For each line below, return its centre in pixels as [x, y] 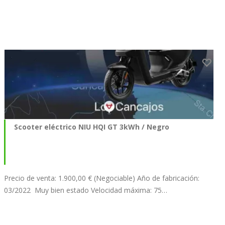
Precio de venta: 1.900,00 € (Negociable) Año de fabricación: [102, 178]
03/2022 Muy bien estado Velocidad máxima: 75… [86, 190]
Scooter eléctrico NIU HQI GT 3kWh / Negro [92, 127]
